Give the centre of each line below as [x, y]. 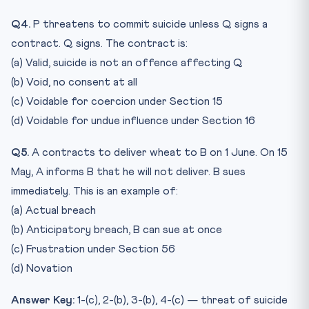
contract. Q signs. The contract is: [99, 43]
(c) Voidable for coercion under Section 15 [117, 101]
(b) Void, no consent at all [74, 82]
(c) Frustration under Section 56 [93, 249]
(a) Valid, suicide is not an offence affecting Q [127, 62]
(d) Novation [42, 268]
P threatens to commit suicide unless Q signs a [149, 24]
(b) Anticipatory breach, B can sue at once [117, 229]
